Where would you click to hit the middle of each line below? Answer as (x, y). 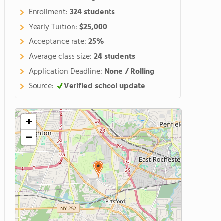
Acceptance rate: (58, 42)
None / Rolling (129, 72)
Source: (42, 86)
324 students (92, 12)
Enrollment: (49, 12)
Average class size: (61, 57)
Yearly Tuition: (54, 27)
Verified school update (104, 86)
